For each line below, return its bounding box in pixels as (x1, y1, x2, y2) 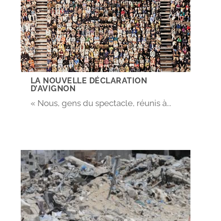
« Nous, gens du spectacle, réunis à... (30, 98, 171, 109)
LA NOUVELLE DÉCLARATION (30, 76, 147, 86)
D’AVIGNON (30, 84, 76, 94)
